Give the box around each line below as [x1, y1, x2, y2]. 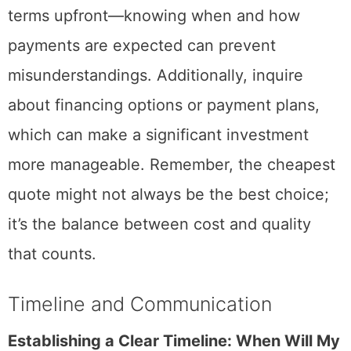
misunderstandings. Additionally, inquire [8, 65, 303, 85]
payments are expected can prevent [8, 35, 276, 55]
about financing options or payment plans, [8, 95, 320, 114]
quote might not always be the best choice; [8, 184, 329, 204]
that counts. [8, 244, 96, 263]
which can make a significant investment [8, 125, 309, 144]
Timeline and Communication [8, 291, 272, 316]
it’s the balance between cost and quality [8, 214, 311, 233]
